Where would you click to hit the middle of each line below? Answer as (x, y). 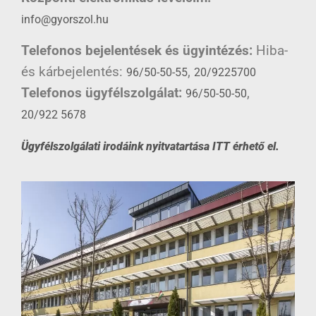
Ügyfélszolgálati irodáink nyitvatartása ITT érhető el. (150, 146)
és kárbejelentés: (74, 72)
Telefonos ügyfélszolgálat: (102, 93)
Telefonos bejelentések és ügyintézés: (137, 50)
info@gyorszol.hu (65, 19)
